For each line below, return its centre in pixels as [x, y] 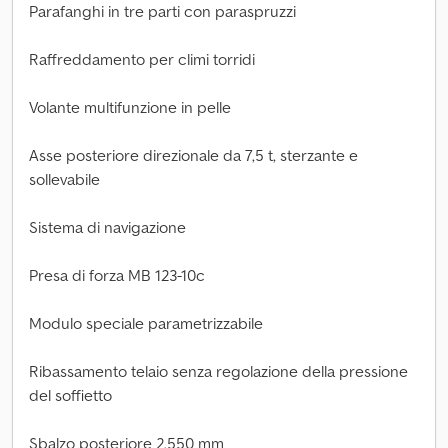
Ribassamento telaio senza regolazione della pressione [218, 371]
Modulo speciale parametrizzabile [146, 323]
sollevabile [64, 179]
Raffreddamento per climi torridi [142, 59]
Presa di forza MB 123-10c [117, 275]
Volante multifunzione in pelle [130, 107]
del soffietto [70, 395]
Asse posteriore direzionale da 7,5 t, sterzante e [193, 155]
